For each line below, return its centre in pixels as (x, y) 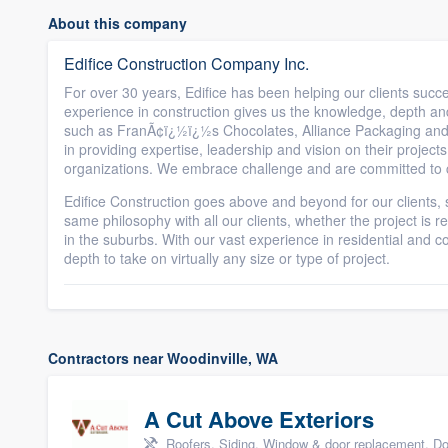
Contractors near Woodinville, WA (163, 358)
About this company (117, 23)
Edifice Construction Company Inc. (186, 63)
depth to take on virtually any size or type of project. (227, 258)
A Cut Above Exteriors (259, 419)
